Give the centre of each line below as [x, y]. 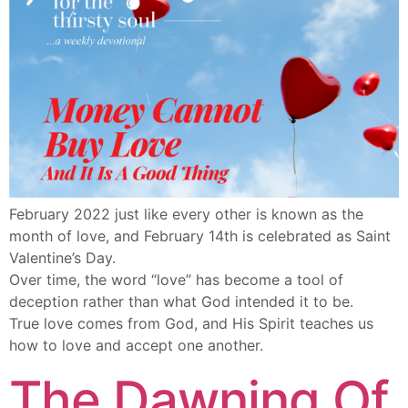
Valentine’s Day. [62, 258]
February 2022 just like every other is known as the [186, 214]
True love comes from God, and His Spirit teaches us [191, 324]
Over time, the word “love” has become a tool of [176, 280]
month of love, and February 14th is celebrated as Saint [200, 236]
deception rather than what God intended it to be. [181, 302]
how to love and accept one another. [136, 346]
